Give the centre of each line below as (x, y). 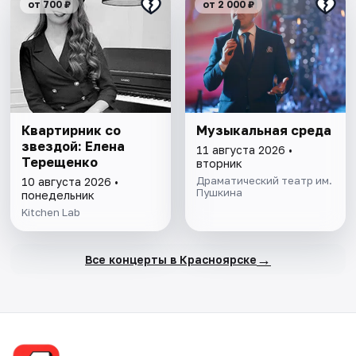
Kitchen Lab (51, 213)
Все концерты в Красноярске (170, 259)
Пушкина (219, 193)
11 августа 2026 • (244, 150)
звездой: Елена (74, 147)
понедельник (58, 195)
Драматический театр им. (264, 181)
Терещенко (60, 163)
